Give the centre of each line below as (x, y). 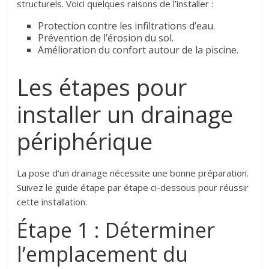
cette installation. (52, 201)
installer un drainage (125, 114)
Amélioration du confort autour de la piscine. (138, 50)
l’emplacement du (103, 254)
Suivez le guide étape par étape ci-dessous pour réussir (133, 187)
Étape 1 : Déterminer (116, 230)
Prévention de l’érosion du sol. (106, 38)
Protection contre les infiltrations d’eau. (127, 26)
